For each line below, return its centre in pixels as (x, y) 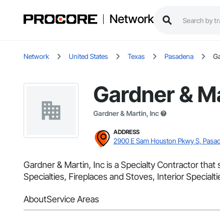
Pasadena (179, 56)
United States (88, 56)
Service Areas (73, 199)
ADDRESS (126, 132)
